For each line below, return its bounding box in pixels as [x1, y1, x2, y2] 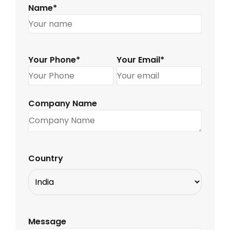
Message [28, 216, 66, 228]
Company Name [28, 97, 97, 109]
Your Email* [117, 53, 165, 66]
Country [28, 152, 63, 165]
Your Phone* [28, 53, 80, 66]
